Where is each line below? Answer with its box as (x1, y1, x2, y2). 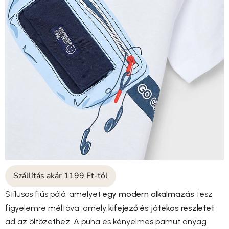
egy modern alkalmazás (103, 189, 194, 199)
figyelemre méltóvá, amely (5, 203, 108, 213)
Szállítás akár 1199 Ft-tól (13, 170, 108, 182)
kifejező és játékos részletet (108, 203, 215, 213)
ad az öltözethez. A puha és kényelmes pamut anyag (5, 217, 207, 227)
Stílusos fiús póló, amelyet (5, 189, 103, 199)
